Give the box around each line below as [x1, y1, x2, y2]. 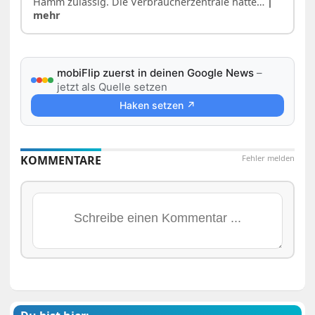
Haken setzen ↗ [119, 98, 195, 111]
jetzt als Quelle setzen [57, 79, 168, 94]
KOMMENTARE [20, 152, 102, 168]
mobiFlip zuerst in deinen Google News [57, 65, 255, 79]
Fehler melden [241, 152, 295, 163]
